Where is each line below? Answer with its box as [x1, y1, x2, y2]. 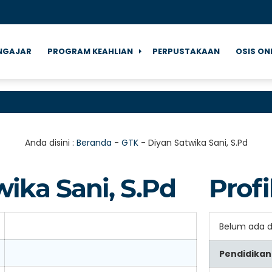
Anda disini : [24, 137, 76, 149]
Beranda [76, 137, 112, 149]
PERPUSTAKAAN [152, 46, 220, 57]
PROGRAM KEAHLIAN [47, 46, 133, 57]
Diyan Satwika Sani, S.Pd [148, 137, 248, 149]
